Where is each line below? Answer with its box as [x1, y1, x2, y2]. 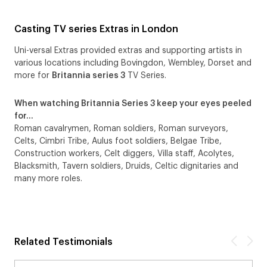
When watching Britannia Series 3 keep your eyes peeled [14, 100, 252, 108]
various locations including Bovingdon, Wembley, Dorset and [14, 59, 252, 68]
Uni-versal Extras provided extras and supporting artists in [14, 46, 242, 55]
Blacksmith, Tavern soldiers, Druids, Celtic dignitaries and [14, 162, 238, 171]
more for [14, 72, 52, 80]
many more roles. [14, 175, 85, 184]
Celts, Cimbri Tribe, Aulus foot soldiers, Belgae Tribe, [14, 137, 222, 146]
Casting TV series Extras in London [14, 24, 178, 35]
